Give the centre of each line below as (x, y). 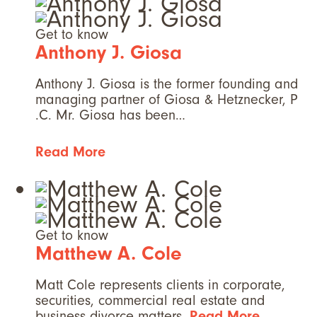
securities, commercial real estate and (150, 301)
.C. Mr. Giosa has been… (110, 115)
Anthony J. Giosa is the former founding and (167, 84)
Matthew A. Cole (109, 254)
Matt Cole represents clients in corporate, (160, 285)
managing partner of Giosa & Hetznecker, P (167, 100)
